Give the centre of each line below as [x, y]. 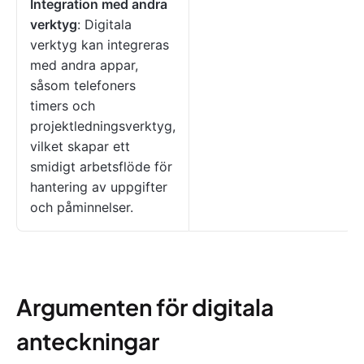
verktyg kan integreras [100, 45]
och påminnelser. [82, 208]
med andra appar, [84, 65]
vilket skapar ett [80, 147]
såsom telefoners [83, 86]
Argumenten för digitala [145, 307]
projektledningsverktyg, [103, 126]
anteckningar [88, 341]
